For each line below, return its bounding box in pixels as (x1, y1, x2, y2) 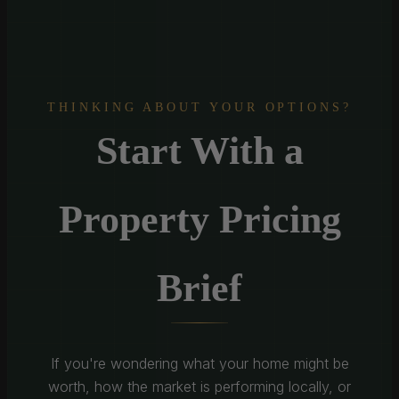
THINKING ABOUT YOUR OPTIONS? (47, 101, 352, 114)
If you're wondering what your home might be (50, 354, 349, 372)
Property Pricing (58, 198, 341, 241)
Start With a (95, 129, 304, 173)
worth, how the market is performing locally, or (48, 378, 351, 395)
